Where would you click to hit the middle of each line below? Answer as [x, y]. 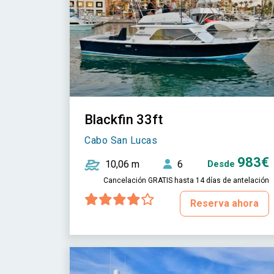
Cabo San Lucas [121, 141]
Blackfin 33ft [124, 120]
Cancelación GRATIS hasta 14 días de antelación [186, 181]
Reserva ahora [224, 204]
